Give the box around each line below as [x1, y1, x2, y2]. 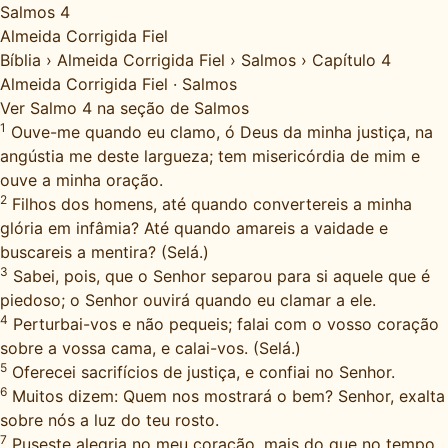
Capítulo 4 [312, 50, 391, 70]
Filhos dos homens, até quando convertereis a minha [7, 194, 412, 214]
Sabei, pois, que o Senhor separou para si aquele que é [8, 266, 430, 286]
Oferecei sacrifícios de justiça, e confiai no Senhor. [7, 362, 395, 382]
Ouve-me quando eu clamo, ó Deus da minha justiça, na [6, 122, 433, 142]
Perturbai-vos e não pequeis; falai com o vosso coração [8, 314, 439, 334]
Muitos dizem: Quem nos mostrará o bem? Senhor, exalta [7, 386, 445, 406]
